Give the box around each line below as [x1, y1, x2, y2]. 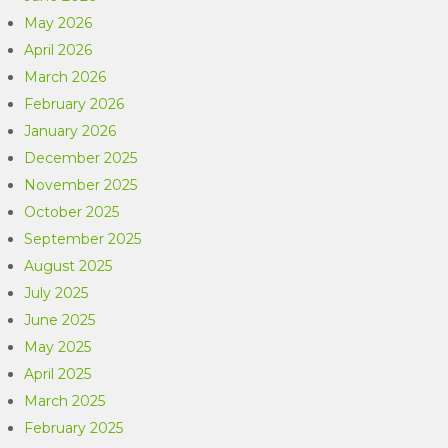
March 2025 [24, 392, 106, 410]
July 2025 [24, 284, 89, 302]
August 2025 [24, 257, 113, 275]
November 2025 [24, 176, 138, 194]
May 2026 [24, 14, 93, 32]
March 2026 [24, 68, 107, 86]
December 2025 [24, 149, 138, 167]
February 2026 [24, 95, 125, 113]
